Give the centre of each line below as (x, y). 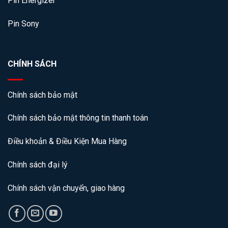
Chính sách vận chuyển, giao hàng (66, 188)
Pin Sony (23, 23)
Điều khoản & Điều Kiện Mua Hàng (67, 141)
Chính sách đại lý (38, 164)
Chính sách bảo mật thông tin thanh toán (78, 118)
